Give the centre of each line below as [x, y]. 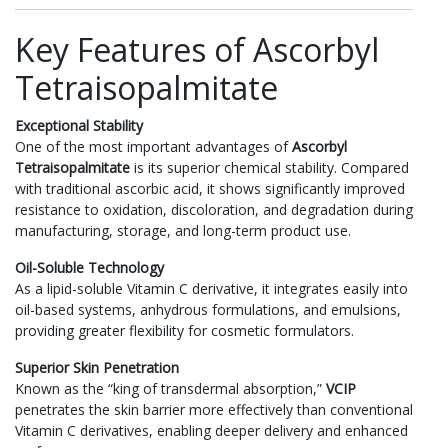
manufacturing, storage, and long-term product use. [183, 230]
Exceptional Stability [79, 125]
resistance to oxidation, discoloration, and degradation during [214, 209]
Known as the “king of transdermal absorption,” [170, 388]
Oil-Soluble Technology [89, 267]
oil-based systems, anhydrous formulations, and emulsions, [208, 309]
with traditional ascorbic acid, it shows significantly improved [210, 188]
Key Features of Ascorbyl [197, 49]
